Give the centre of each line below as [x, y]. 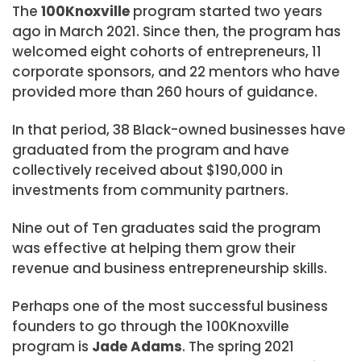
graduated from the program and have [151, 150]
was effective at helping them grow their [154, 249]
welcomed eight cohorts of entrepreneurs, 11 [167, 51]
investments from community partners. [150, 190]
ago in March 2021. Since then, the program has [176, 31]
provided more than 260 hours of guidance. [165, 91]
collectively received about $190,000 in [147, 170]
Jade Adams [137, 347]
